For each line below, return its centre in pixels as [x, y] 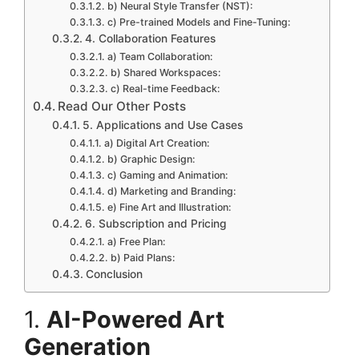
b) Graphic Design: [151, 159]
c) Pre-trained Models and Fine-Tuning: [199, 22]
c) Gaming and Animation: [167, 175]
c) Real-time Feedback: [165, 88]
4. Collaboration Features [150, 38]
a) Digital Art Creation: [157, 143]
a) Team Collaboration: [160, 56]
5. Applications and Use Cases [162, 125]
